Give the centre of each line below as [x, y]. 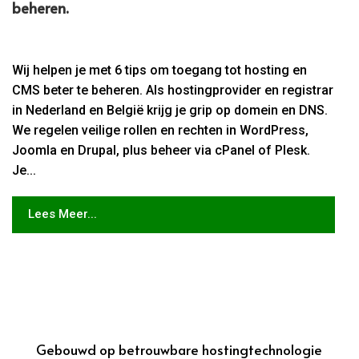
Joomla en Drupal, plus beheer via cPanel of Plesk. [161, 150]
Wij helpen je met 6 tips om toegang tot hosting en [160, 70]
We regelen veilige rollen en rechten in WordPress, [161, 130]
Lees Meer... [62, 214]
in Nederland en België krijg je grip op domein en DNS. [170, 110]
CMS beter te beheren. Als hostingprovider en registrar [173, 90]
